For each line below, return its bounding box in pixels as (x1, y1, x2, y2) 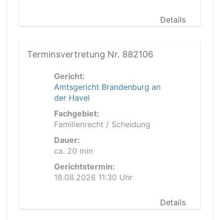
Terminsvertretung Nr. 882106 (27, 49, 153, 59)
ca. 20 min (54, 146, 93, 156)
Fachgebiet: (54, 109, 99, 118)
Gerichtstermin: (54, 162, 115, 171)
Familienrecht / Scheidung (54, 119, 150, 129)
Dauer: (54, 135, 80, 145)
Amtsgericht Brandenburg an (54, 82, 161, 92)
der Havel (54, 93, 90, 103)
